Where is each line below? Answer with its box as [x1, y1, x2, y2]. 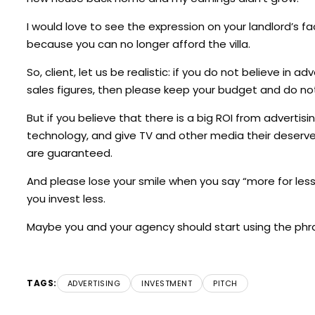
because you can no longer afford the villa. [27, 36, 250, 51]
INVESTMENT [141, 277, 192, 289]
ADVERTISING [67, 277, 120, 289]
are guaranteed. [27, 145, 112, 160]
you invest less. [27, 191, 105, 206]
